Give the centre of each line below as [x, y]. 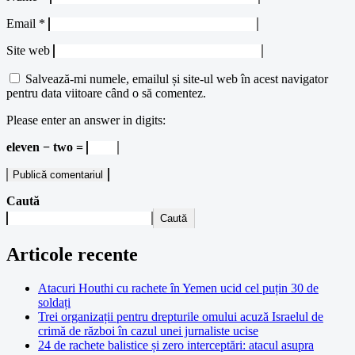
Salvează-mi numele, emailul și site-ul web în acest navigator [177, 79]
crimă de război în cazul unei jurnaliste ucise [148, 331]
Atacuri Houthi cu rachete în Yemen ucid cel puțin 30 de [178, 288]
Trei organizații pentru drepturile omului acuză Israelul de [181, 317]
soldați [54, 302]
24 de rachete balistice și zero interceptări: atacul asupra [176, 345]
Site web [28, 51]
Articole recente [72, 255]
